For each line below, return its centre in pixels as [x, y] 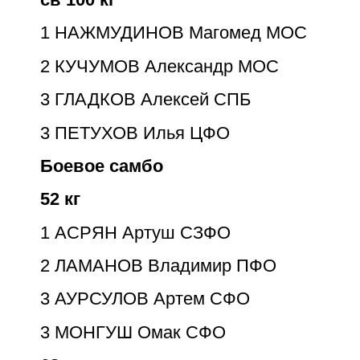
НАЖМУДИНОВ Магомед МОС [181, 33]
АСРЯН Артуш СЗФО [143, 232]
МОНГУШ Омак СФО [140, 332]
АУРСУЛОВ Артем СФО [152, 299]
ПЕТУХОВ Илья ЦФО [142, 133]
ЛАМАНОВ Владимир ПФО [166, 266]
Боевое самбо [102, 166]
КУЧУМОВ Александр [144, 66]
